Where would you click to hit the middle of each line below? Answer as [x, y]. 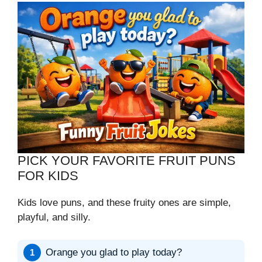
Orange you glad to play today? [114, 253]
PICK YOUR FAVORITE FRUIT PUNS [127, 161]
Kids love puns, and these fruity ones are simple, [124, 203]
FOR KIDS [48, 176]
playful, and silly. [54, 218]
